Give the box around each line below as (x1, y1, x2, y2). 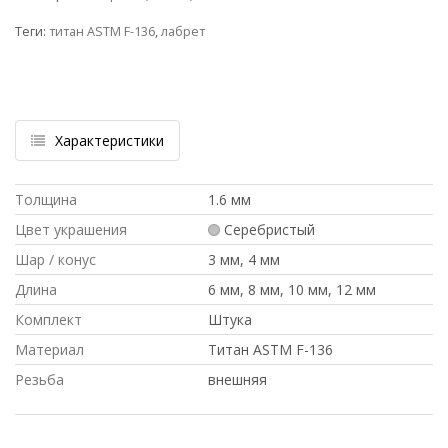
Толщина (15, 190, 77, 210)
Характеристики (55, 131, 164, 151)
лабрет (161, 23, 205, 41)
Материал (15, 340, 84, 360)
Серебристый (223, 220, 315, 240)
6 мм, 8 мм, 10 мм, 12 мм (208, 280, 376, 300)
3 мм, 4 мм (208, 250, 280, 270)
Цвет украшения (15, 220, 127, 240)
